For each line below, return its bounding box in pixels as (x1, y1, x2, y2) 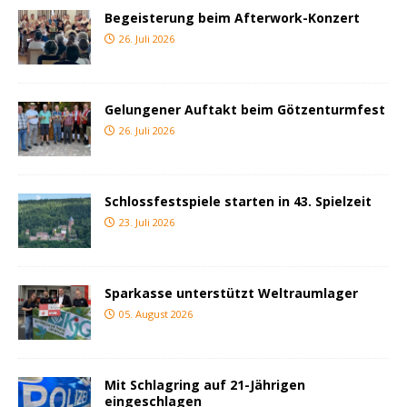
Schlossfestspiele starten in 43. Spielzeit (104, 192, 372, 210)
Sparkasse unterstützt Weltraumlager (104, 283, 358, 302)
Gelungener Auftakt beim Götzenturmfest (104, 100, 385, 118)
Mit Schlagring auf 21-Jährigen (104, 376, 305, 394)
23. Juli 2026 (119, 214, 174, 229)
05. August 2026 (119, 306, 193, 321)
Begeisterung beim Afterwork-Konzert (104, 8, 360, 26)
